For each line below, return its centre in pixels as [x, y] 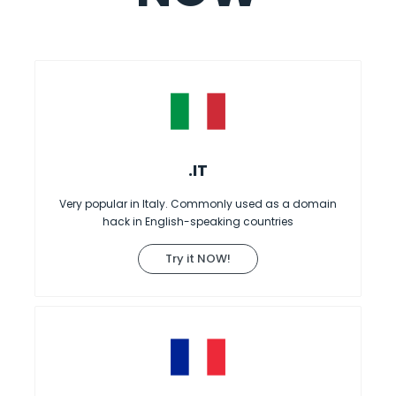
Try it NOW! [198, 258]
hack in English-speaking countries [198, 221]
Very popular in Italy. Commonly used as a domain [198, 203]
